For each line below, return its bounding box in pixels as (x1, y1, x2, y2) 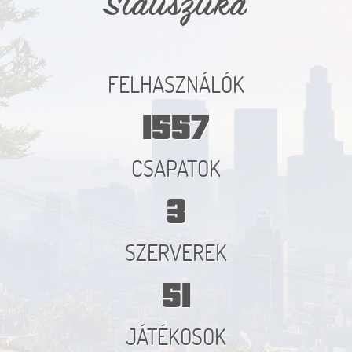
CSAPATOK (131, 154, 221, 182)
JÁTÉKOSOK (126, 322, 226, 350)
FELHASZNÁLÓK (108, 70, 244, 98)
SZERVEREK (125, 238, 227, 266)
